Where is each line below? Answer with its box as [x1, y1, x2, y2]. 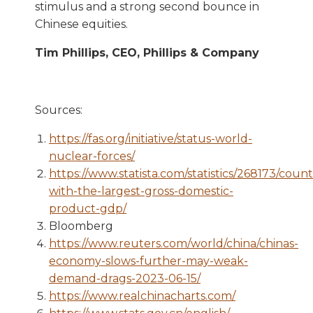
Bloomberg [49, 219, 113, 233]
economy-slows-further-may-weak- [49, 254, 248, 268]
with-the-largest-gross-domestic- [49, 184, 233, 198]
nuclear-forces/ [49, 149, 135, 163]
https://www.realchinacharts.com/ [49, 289, 235, 303]
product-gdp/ [49, 201, 126, 215]
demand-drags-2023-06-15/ [49, 271, 201, 285]
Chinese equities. [35, 17, 128, 31]
